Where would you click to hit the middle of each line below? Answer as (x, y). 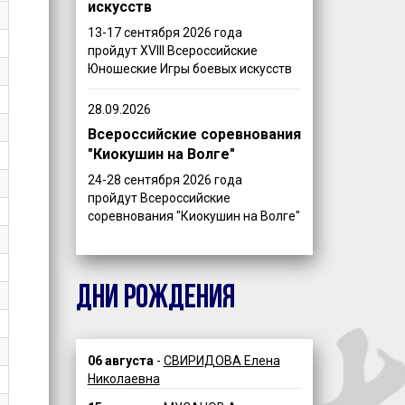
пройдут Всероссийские (159, 198)
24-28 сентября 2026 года (165, 179)
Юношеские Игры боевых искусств (189, 69)
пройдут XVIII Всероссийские (172, 51)
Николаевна (123, 378)
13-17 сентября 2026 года (165, 33)
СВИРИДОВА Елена (221, 360)
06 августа (120, 360)
